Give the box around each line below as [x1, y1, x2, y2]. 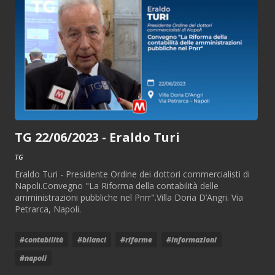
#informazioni [166, 234, 217, 245]
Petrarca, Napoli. [15, 203, 81, 215]
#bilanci [77, 234, 106, 245]
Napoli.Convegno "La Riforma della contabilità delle [15, 179, 219, 192]
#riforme [120, 234, 152, 245]
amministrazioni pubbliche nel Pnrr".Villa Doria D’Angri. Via [15, 191, 243, 203]
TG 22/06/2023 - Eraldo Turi [15, 128, 180, 145]
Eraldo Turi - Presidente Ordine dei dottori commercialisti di [15, 168, 250, 180]
